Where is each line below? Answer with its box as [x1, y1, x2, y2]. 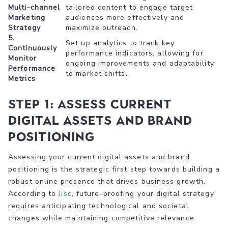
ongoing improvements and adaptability [66, 58, 214, 68]
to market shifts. [66, 68, 128, 78]
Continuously [8, 43, 58, 53]
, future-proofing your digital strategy [71, 188, 214, 198]
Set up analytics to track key [66, 38, 175, 48]
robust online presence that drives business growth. [8, 176, 206, 186]
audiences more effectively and [66, 12, 185, 22]
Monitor [8, 53, 37, 63]
